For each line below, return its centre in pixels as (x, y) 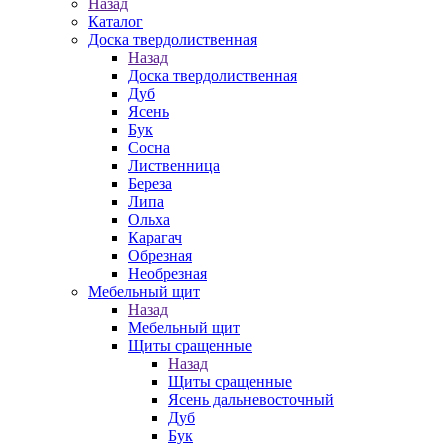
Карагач (155, 237)
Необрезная (167, 273)
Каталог (115, 21)
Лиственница (174, 165)
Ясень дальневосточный (251, 399)
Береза (150, 183)
